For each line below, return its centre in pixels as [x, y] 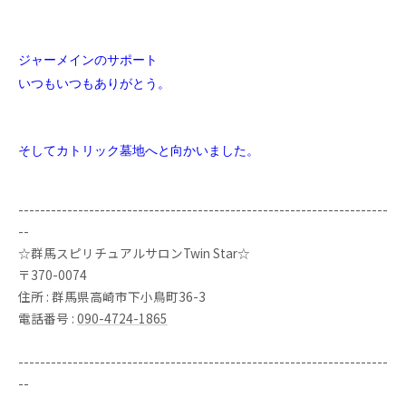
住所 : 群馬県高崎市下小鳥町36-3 [113, 296]
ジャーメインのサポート [88, 60]
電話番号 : [48, 318]
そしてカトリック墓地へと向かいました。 [139, 151]
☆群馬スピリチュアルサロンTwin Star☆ [134, 253]
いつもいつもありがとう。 [94, 84]
